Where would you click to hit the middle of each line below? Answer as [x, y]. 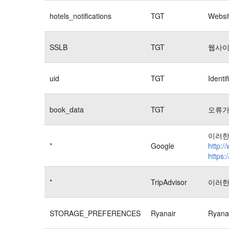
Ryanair [163, 213]
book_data [67, 109]
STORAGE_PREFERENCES [95, 213]
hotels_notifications [81, 16]
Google [163, 145]
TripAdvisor [169, 182]
